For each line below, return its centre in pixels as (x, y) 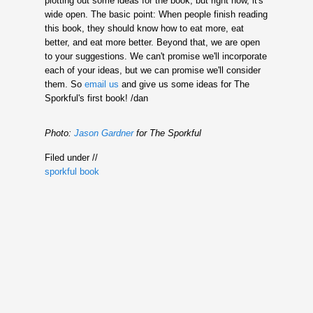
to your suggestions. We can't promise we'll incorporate (155, 56)
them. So (64, 84)
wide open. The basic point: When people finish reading (156, 14)
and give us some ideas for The (184, 84)
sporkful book (72, 171)
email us (101, 84)
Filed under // (71, 157)
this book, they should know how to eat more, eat (144, 28)
